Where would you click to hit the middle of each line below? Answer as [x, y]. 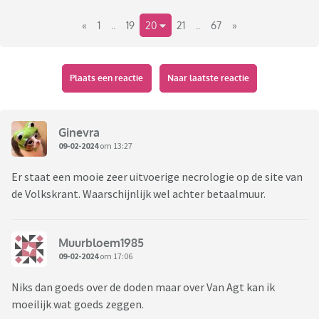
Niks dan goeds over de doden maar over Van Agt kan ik [143, 287]
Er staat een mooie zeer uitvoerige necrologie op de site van [157, 177]
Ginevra [79, 132]
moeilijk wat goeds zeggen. [78, 304]
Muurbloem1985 [101, 242]
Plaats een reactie [107, 78]
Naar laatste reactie [208, 78]
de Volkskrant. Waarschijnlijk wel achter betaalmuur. [138, 194]
